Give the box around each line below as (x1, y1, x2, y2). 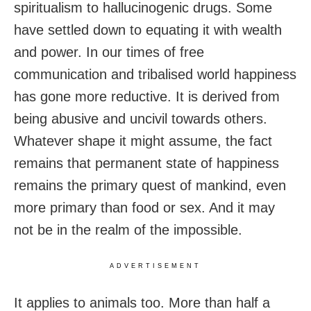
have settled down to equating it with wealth (14, 22, 282, 38)
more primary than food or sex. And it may (14, 200, 275, 216)
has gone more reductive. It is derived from (14, 89, 280, 105)
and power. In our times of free (14, 44, 204, 60)
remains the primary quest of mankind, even (14, 178, 286, 194)
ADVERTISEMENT (110, 262, 201, 270)
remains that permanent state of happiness (14, 155, 279, 171)
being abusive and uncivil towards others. (14, 111, 267, 127)
